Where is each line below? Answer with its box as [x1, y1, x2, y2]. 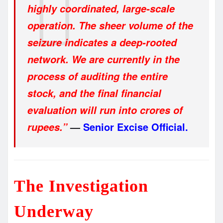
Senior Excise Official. [83, 119, 188, 134]
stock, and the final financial [27, 86, 161, 100]
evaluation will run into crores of [27, 103, 183, 117]
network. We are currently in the [27, 52, 180, 66]
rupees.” [27, 119, 67, 134]
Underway [14, 202, 94, 221]
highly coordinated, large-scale [27, 1, 175, 15]
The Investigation [14, 176, 148, 195]
